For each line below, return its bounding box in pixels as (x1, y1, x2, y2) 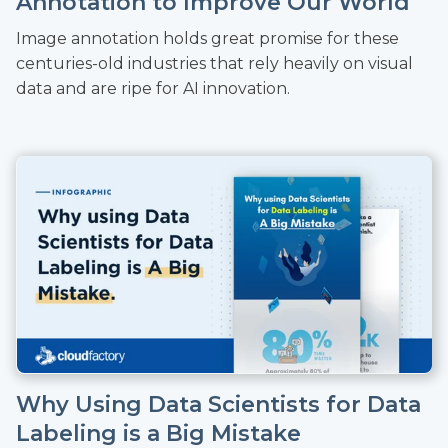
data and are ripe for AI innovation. (16, 79, 290, 99)
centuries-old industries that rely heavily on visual (16, 54, 413, 74)
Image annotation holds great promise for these (16, 29, 399, 49)
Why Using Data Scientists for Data (16, 390, 421, 418)
